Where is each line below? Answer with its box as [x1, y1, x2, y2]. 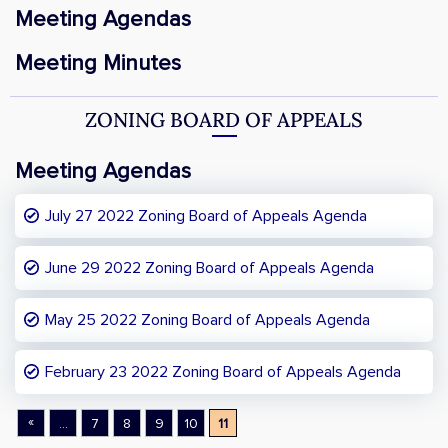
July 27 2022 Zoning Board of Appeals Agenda [45, 208, 367, 224]
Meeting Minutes [15, 53, 181, 75]
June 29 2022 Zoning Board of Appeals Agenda [45, 260, 374, 276]
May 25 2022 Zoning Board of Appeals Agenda [45, 312, 370, 328]
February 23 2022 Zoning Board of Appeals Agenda [45, 364, 401, 380]
